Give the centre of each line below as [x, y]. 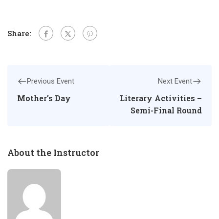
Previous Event [51, 81]
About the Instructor [53, 153]
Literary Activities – [161, 98]
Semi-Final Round [166, 110]
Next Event [175, 81]
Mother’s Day [44, 98]
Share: [19, 33]
